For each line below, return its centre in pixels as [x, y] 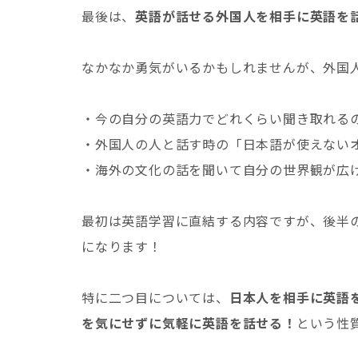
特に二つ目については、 [155, 298]
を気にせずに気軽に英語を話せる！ [189, 323]
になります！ [122, 247]
